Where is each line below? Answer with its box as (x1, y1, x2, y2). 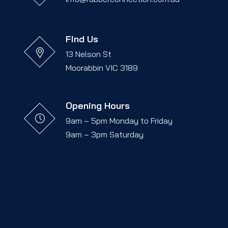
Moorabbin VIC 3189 (66, 62, 138, 73)
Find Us (66, 33, 98, 45)
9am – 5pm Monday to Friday (66, 115, 173, 126)
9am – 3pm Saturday (66, 129, 144, 139)
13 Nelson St (66, 48, 111, 59)
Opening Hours (66, 99, 130, 111)
